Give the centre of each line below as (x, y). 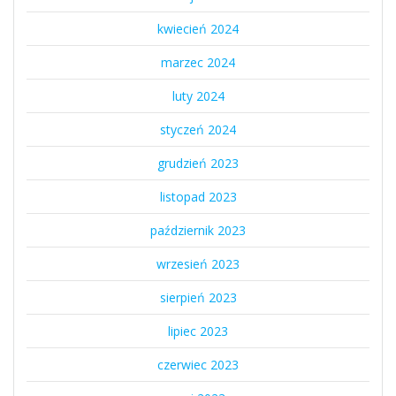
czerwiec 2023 (198, 364)
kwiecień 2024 (198, 28)
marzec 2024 (198, 62)
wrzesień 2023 (198, 263)
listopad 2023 (198, 196)
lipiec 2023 (198, 331)
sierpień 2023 (198, 297)
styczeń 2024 (198, 129)
